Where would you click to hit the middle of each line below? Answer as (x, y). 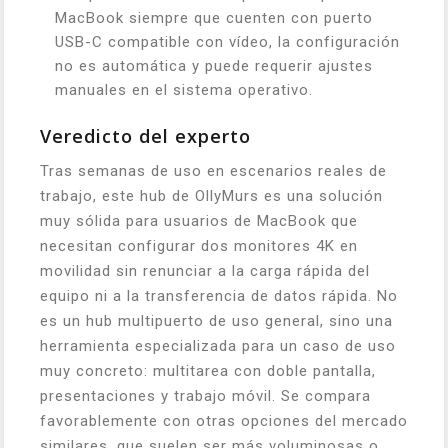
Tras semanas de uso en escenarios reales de (213, 171)
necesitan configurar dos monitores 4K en (199, 246)
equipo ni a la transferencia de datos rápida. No (219, 296)
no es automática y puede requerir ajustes (214, 66)
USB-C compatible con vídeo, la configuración (227, 42)
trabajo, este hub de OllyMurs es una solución (211, 196)
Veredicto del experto (145, 136)
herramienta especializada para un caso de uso (218, 346)
